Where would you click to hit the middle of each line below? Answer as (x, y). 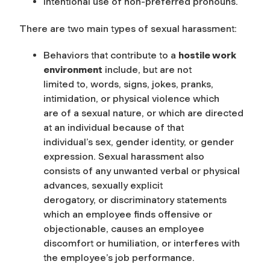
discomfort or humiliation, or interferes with (142, 243)
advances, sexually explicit (103, 185)
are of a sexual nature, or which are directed (143, 113)
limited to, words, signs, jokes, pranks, (128, 84)
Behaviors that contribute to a (111, 55)
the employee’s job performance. (119, 257)
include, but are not (147, 69)
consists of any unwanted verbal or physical (142, 171)
